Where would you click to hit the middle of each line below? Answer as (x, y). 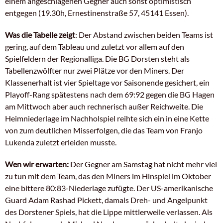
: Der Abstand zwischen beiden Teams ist (144, 34)
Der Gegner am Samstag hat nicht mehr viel (144, 164)
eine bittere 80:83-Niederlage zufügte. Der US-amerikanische (109, 188)
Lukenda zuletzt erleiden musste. (61, 142)
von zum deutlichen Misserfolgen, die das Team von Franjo (104, 130)
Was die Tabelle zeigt (40, 34)
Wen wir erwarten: (38, 164)
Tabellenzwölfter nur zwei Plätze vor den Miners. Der (95, 70)
